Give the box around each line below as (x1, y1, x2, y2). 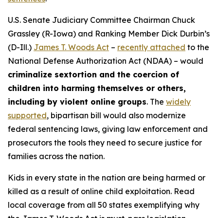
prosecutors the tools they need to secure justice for (8, 138, 202, 147)
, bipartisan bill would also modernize (47, 110, 186, 120)
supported (8, 110, 47, 120)
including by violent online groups (8, 97, 146, 107)
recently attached (117, 42, 185, 52)
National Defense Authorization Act (8, 56, 141, 66)
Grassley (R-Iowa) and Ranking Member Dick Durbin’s (8, 29, 210, 38)
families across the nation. (8, 151, 105, 161)
